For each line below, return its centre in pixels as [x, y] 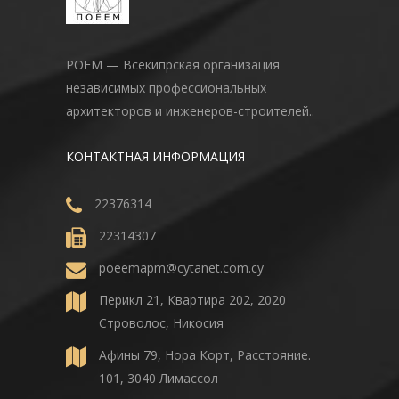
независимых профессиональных [166, 87]
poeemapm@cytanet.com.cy [181, 267]
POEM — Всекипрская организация [173, 64]
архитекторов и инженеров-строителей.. [190, 110]
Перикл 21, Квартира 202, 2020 [192, 299]
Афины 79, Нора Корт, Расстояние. [205, 354]
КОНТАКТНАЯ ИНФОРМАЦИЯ [155, 156]
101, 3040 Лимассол [159, 378]
